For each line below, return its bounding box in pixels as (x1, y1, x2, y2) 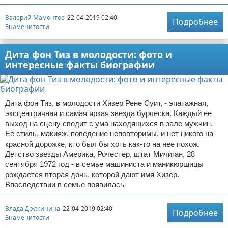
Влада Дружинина (5, 204, 60, 213)
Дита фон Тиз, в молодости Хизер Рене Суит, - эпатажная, (5, 99, 208, 108)
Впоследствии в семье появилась (5, 180, 124, 189)
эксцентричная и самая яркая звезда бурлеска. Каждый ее (5, 109, 212, 118)
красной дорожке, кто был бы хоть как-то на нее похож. (5, 139, 200, 149)
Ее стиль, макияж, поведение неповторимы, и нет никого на (5, 129, 213, 138)
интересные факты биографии (5, 59, 155, 71)
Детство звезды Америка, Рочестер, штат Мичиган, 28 (5, 150, 195, 159)
